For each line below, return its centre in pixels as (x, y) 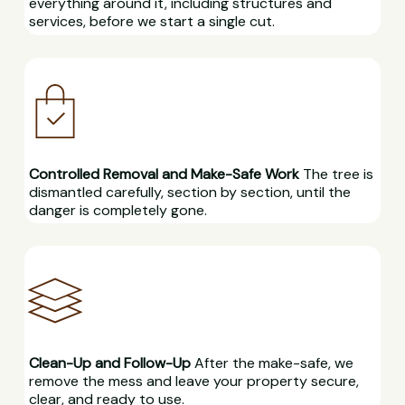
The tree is (336, 174)
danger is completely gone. (118, 210)
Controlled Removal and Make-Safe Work (164, 174)
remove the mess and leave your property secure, (193, 381)
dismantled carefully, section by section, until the (189, 192)
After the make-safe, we (272, 363)
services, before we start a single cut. (151, 22)
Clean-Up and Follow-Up (109, 363)
